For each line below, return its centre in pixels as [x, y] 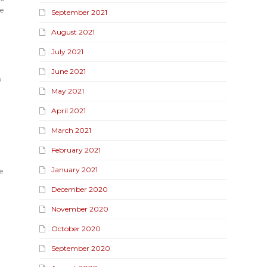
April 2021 [69, 110]
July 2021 [68, 51]
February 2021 [76, 150]
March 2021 [72, 130]
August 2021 [73, 32]
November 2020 [80, 209]
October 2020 [76, 228]
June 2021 [69, 71]
